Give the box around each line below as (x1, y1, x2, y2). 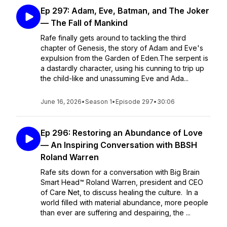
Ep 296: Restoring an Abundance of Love (41, 128, 203, 138)
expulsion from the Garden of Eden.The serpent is (41, 54, 208, 62)
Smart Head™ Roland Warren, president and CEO (41, 178, 203, 186)
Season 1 (85, 98, 112, 105)
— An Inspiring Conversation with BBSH (41, 140, 197, 150)
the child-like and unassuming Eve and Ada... (41, 74, 188, 83)
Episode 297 (116, 98, 154, 105)
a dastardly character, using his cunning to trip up (41, 64, 204, 72)
